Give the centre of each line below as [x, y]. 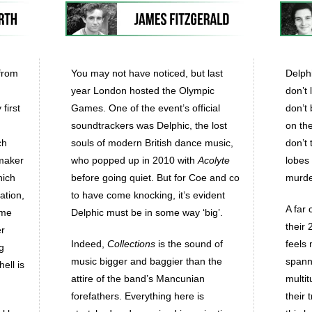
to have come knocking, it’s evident [148, 195]
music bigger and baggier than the [147, 261]
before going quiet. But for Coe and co [155, 178]
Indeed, [89, 244]
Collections [131, 244]
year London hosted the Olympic [143, 91]
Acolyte [214, 160]
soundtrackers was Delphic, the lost [149, 125]
